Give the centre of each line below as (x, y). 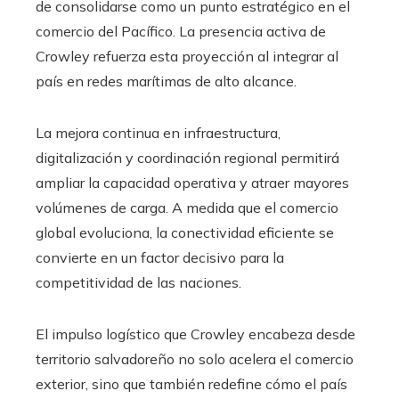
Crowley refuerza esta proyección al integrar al (187, 56)
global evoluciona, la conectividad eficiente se (185, 232)
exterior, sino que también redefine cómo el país (191, 383)
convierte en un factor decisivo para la (160, 257)
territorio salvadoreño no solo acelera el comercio (195, 358)
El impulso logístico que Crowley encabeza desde (195, 334)
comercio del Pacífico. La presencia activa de (181, 31)
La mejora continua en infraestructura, (158, 132)
